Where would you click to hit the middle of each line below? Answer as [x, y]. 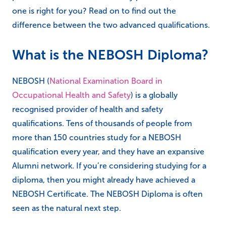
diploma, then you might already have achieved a [104, 180]
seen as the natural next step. [67, 208]
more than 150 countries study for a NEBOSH [97, 137]
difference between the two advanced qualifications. [111, 25]
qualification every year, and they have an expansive [108, 151]
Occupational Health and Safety [71, 95]
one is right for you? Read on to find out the [94, 11]
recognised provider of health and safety [88, 109]
